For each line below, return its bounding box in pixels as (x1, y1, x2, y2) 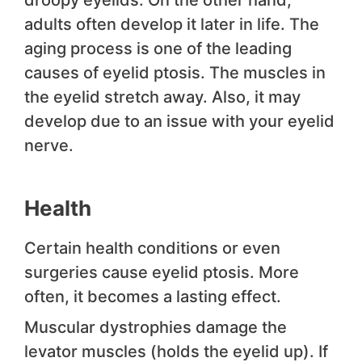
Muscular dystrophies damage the (24, 318, 287, 338)
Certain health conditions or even (24, 238, 280, 259)
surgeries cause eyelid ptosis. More (24, 263, 299, 283)
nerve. (24, 136, 74, 156)
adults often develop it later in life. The (24, 15, 319, 35)
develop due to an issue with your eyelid (24, 112, 335, 132)
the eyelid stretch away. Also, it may (24, 87, 301, 107)
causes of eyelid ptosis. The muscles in (24, 63, 326, 83)
